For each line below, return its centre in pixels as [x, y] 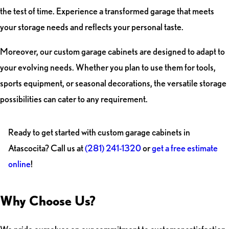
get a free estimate [185, 148]
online [19, 164]
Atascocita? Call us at [46, 148]
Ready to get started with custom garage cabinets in [99, 132]
